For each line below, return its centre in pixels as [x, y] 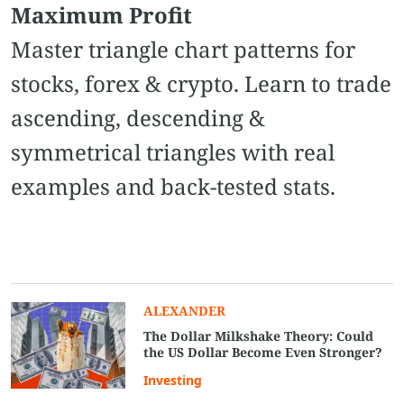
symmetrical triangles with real [173, 151]
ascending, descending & [138, 117]
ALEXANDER [185, 310]
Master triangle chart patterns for [183, 49]
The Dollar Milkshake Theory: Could [259, 335]
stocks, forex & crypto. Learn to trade [201, 83]
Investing [173, 380]
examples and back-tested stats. [173, 186]
